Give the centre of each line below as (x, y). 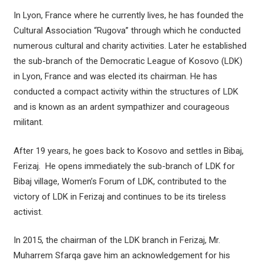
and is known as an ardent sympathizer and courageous (121, 107)
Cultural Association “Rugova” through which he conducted (127, 31)
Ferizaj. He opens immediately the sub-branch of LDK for (124, 166)
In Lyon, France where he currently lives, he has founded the (128, 16)
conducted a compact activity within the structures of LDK (126, 92)
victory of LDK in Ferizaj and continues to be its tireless (119, 196)
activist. (28, 212)
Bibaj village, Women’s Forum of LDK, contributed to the (120, 181)
